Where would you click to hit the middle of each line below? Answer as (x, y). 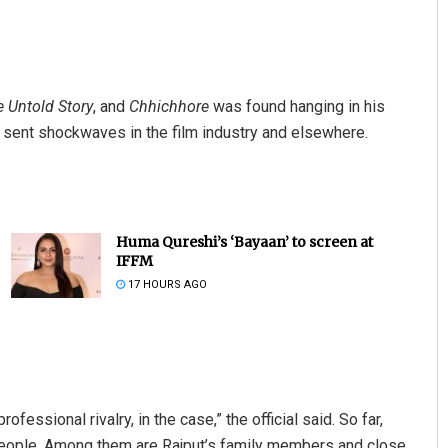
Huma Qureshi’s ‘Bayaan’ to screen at (244, 242)
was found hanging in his (297, 107)
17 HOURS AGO (165, 285)
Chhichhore (169, 107)
